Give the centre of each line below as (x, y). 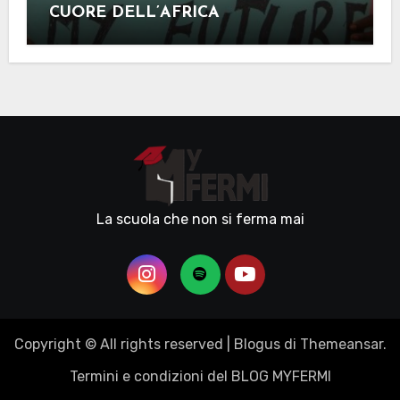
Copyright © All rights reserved (118, 345)
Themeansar (341, 345)
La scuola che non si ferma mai (200, 220)
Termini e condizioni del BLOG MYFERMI (200, 377)
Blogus (257, 345)
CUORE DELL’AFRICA (134, 13)
